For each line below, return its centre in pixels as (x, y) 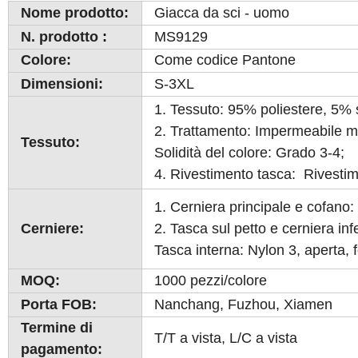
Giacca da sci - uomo (221, 13)
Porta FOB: (58, 304)
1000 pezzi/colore (210, 280)
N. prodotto (59, 37)
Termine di (56, 328)
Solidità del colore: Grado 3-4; (255, 153)
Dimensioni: (62, 84)
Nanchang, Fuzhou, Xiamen (243, 304)
